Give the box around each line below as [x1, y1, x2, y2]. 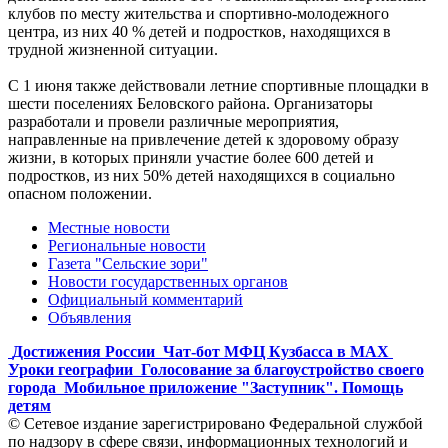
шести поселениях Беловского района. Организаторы [8, 94, 373, 112]
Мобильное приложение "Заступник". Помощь [64, 378, 403, 396]
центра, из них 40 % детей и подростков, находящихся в [8, 22, 391, 40]
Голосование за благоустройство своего [141, 360, 424, 378]
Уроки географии [8, 360, 133, 378]
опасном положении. [8, 184, 152, 202]
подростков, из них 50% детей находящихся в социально [8, 166, 395, 184]
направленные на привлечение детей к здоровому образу [8, 130, 399, 148]
